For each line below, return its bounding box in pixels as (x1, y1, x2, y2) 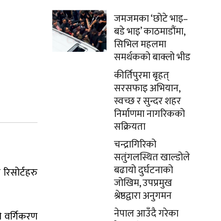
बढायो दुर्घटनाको (114, 162, 173, 179)
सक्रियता (114, 118, 146, 135)
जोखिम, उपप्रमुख (114, 175, 172, 191)
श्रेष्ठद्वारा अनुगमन (114, 187, 172, 204)
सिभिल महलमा (114, 36, 166, 53)
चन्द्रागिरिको (114, 136, 156, 153)
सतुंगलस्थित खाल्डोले (114, 149, 190, 166)
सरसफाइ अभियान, (114, 80, 180, 97)
